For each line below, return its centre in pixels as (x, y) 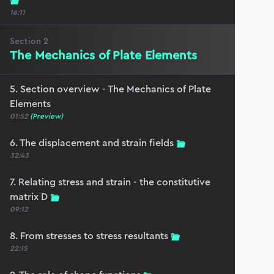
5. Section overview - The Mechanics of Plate (110, 89)
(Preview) (46, 116)
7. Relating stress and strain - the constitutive (110, 182)
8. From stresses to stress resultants (89, 236)
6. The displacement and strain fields (92, 143)
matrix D (29, 197)
